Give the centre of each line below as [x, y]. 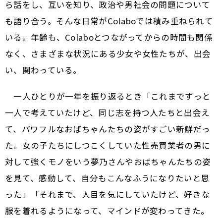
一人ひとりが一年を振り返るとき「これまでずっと [108, 96]
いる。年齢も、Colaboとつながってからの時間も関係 [109, 37]
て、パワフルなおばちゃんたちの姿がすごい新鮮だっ [108, 129]
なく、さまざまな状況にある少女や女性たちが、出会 [108, 54]
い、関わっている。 [43, 70]
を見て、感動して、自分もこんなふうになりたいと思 [108, 178]
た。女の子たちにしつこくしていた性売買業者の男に [108, 145]
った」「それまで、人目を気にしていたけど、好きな [108, 194]
